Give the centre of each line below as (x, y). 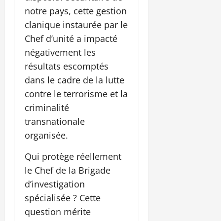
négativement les (60, 53)
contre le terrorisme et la (76, 94)
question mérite (58, 212)
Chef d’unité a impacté (71, 39)
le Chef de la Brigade (68, 170)
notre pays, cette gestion (76, 11)
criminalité (47, 108)
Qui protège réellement (73, 157)
